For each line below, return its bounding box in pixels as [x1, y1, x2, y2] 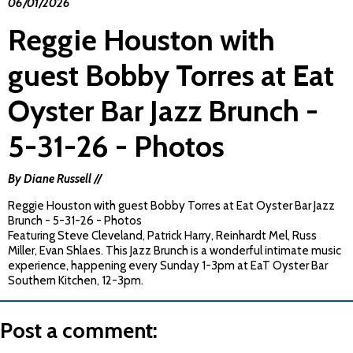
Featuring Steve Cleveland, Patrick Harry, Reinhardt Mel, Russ [8, 229, 317, 243]
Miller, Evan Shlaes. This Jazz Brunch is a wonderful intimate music [8, 243, 341, 258]
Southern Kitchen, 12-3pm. [8, 273, 143, 288]
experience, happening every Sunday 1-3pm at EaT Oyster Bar [8, 258, 328, 273]
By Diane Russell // [8, 172, 101, 187]
